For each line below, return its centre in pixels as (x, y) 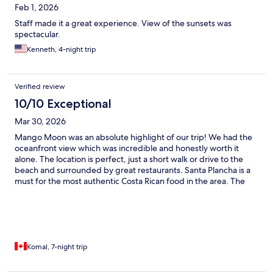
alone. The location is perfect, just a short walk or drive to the (129, 159)
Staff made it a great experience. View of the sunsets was (123, 23)
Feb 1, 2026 (37, 8)
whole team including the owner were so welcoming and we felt (136, 192)
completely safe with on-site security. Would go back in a (122, 203)
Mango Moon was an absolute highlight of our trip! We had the (133, 137)
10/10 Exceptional (63, 104)
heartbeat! (35, 214)
